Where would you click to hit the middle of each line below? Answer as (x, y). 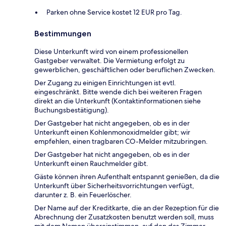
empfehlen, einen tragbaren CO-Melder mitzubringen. (121, 142)
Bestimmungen (63, 34)
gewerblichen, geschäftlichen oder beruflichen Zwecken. (125, 70)
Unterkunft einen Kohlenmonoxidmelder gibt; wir (112, 132)
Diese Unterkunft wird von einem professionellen (111, 52)
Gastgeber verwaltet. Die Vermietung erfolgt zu (109, 61)
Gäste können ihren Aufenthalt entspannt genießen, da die (127, 177)
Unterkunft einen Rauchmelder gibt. (91, 164)
